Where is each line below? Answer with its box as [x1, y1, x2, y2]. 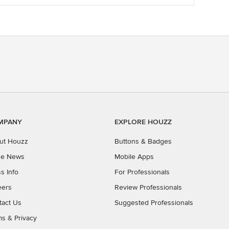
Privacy [14, 214, 37, 222]
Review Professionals [114, 183, 182, 192]
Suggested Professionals [114, 198, 193, 207]
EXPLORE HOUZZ [114, 118, 172, 126]
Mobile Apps [114, 152, 154, 161]
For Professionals [114, 168, 170, 176]
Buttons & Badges [114, 137, 172, 146]
